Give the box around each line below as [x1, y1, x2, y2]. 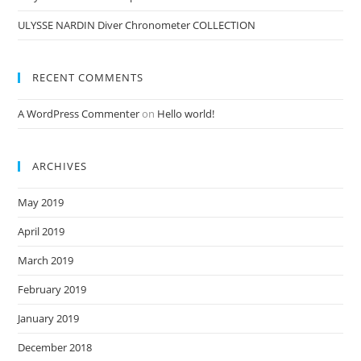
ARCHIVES [32, 159, 88, 173]
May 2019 [18, 195, 64, 210]
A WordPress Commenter [18, 106, 140, 121]
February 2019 [18, 282, 87, 297]
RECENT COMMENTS [32, 70, 144, 85]
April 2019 [18, 224, 65, 239]
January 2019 [18, 311, 80, 326]
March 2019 [18, 253, 74, 268]
